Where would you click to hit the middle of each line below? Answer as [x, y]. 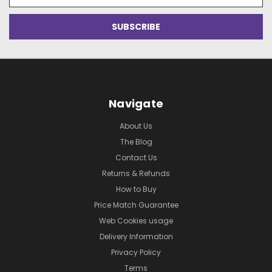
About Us [136, 126]
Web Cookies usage [136, 220]
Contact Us [136, 157]
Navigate [136, 103]
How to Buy [136, 189]
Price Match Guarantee [136, 205]
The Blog [136, 141]
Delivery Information [136, 236]
